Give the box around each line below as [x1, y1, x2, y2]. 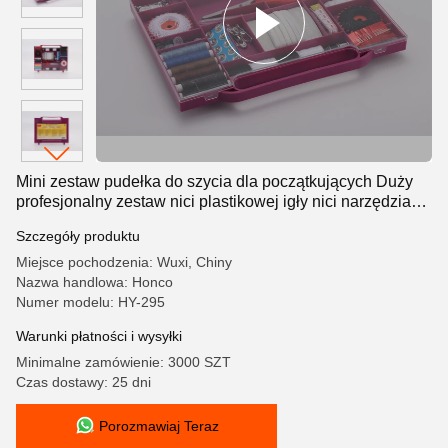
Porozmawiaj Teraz [98, 418, 219, 434]
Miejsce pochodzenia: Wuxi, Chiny [16, 254, 232, 270]
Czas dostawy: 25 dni [16, 374, 151, 390]
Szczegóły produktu [16, 228, 140, 244]
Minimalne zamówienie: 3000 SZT [16, 354, 231, 370]
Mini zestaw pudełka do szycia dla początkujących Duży [16, 173, 413, 190]
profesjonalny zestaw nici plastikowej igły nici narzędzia [16, 193, 411, 210]
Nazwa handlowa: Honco [16, 274, 173, 290]
